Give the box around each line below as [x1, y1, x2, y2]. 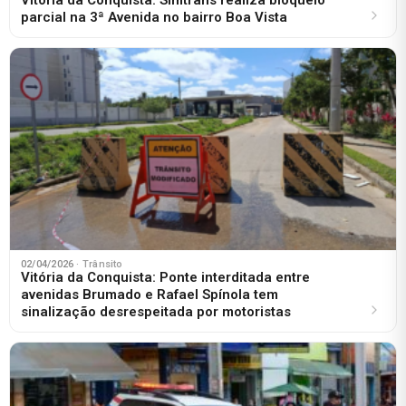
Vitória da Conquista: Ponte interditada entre [21, 268, 310, 285]
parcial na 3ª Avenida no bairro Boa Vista [21, 8, 287, 25]
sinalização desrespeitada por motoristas [21, 303, 291, 320]
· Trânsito [76, 257, 123, 270]
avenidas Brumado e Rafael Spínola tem [21, 285, 278, 303]
